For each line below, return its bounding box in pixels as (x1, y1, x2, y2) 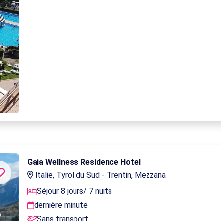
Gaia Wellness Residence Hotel (27, 157, 141, 167)
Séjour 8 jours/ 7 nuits (37, 186, 112, 196)
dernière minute (34, 200, 88, 210)
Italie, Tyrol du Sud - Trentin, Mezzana (33, 170, 166, 180)
